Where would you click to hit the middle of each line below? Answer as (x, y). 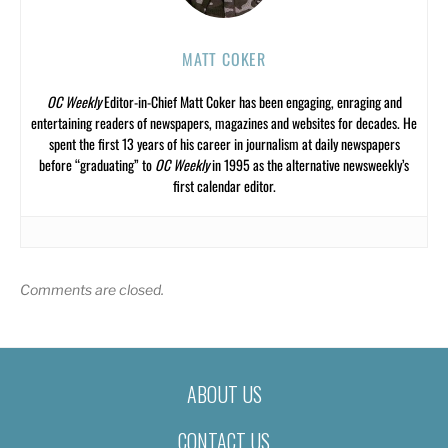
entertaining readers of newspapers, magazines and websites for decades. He (224, 122)
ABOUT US (224, 394)
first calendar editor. (224, 185)
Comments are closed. (92, 289)
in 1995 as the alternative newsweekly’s (309, 164)
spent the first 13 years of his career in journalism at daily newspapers (224, 143)
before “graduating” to (97, 164)
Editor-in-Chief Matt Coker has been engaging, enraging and (251, 101)
